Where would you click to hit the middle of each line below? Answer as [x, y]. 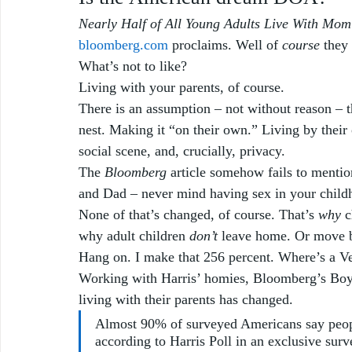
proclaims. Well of [225, 44]
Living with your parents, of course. [183, 87]
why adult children [134, 235]
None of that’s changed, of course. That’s [198, 214]
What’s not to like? [135, 66]
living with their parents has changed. [186, 299]
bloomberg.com [123, 44]
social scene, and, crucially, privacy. [184, 150]
